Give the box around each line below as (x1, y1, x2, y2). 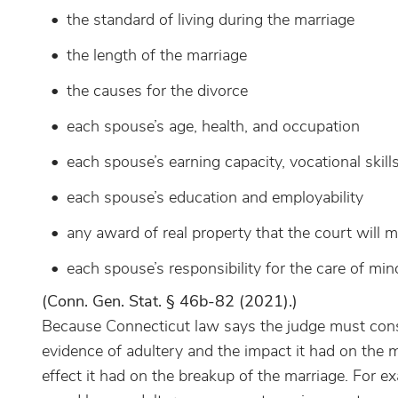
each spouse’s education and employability (67, 187, 363, 208)
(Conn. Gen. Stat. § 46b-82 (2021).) (42, 291, 298, 312)
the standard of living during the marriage (67, 9, 354, 30)
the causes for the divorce (67, 80, 248, 101)
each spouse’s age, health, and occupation (67, 115, 360, 137)
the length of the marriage (67, 44, 247, 66)
